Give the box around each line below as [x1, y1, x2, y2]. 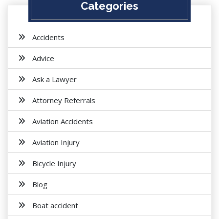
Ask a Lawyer [32, 74, 77, 84]
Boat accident [32, 200, 78, 210]
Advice [32, 53, 54, 63]
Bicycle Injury [32, 158, 76, 168]
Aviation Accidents [32, 116, 93, 126]
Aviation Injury [32, 137, 80, 147]
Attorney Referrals [32, 95, 95, 105]
